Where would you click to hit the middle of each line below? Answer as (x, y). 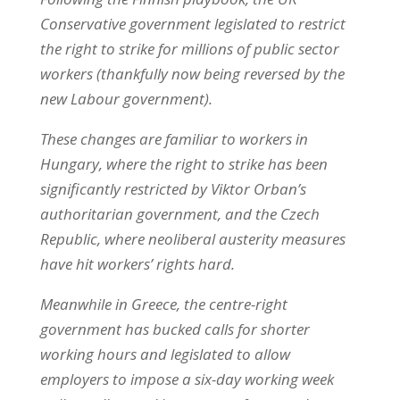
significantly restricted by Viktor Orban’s (173, 188)
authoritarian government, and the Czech (179, 213)
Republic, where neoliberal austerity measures (192, 238)
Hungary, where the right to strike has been (183, 163)
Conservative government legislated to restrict (192, 23)
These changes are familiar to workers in (174, 138)
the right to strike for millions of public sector (189, 48)
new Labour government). (128, 98)
